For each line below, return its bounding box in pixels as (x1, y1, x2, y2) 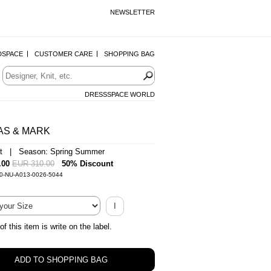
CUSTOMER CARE (34, 50, 93, 57)
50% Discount (62, 159, 113, 168)
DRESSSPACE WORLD (85, 91, 155, 98)
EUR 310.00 (12, 159, 54, 168)
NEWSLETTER (110, 8, 155, 16)
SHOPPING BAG (104, 50, 155, 57)
